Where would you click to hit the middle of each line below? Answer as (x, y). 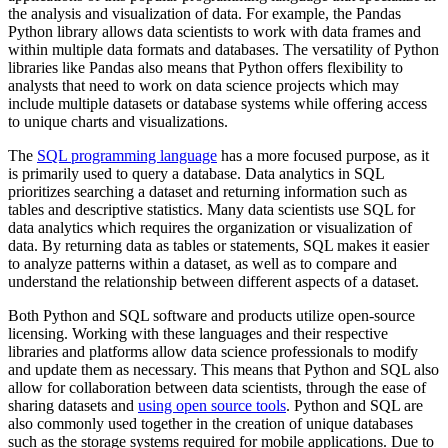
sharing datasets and (73, 406)
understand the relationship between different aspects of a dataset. (213, 282)
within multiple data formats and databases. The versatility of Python (223, 50)
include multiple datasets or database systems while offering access (217, 104)
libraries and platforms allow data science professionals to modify (213, 352)
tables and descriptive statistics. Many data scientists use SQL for (211, 210)
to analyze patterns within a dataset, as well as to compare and (202, 264)
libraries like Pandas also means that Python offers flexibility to (205, 68)
